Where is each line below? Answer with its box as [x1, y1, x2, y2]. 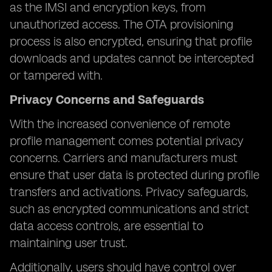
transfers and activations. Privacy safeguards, [10, 185, 248, 199]
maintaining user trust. [10, 236, 127, 250]
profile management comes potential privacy [10, 134, 243, 148]
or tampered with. [10, 68, 103, 83]
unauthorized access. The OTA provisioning [10, 17, 233, 32]
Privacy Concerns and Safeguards [10, 92, 204, 107]
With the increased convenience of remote [10, 117, 230, 131]
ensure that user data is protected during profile [10, 168, 259, 182]
